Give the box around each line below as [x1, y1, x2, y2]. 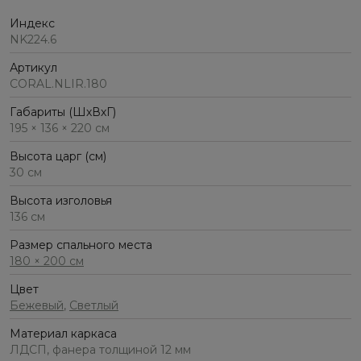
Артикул [10, 60, 57, 76]
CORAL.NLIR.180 [10, 77, 107, 92]
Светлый [69, 298, 118, 313]
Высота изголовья [10, 193, 112, 209]
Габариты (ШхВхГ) [10, 105, 116, 120]
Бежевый [10, 298, 64, 313]
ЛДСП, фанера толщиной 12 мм [10, 342, 191, 358]
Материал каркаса [10, 326, 117, 342]
